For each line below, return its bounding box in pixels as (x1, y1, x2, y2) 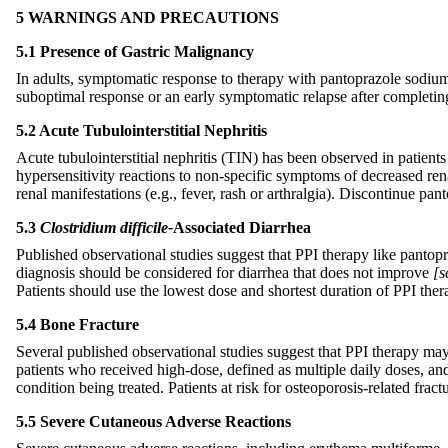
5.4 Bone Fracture (16, 315, 139, 333)
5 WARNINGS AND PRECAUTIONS (16, 8, 279, 26)
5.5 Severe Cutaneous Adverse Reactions (16, 412, 291, 430)
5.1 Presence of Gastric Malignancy (16, 42, 254, 60)
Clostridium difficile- (40, 218, 173, 236)
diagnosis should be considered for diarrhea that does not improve (16, 263, 433, 281)
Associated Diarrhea (173, 218, 311, 236)
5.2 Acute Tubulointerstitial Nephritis (16, 121, 267, 139)
